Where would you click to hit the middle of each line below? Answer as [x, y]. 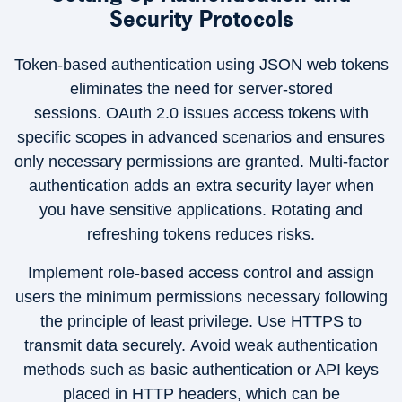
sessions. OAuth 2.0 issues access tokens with [201, 113]
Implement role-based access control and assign [201, 273]
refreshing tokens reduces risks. [201, 234]
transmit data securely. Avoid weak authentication [201, 345]
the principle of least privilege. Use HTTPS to [201, 321]
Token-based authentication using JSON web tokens [201, 65]
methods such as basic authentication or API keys [201, 370]
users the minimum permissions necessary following [201, 297]
